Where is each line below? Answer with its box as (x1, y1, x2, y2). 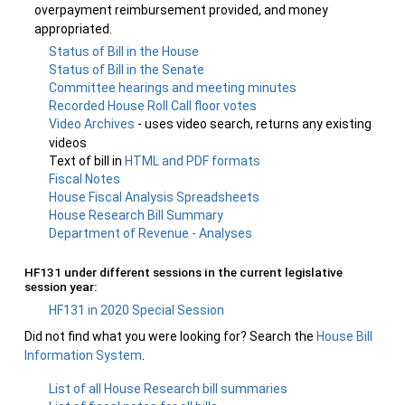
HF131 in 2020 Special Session (49, 303, 225, 317)
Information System (24, 348, 142, 363)
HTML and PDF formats (125, 154, 261, 168)
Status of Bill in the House (49, 44, 200, 59)
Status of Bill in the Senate (49, 62, 205, 77)
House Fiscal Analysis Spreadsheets (49, 190, 260, 204)
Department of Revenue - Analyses (49, 226, 253, 240)
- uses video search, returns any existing (137, 117, 372, 131)
